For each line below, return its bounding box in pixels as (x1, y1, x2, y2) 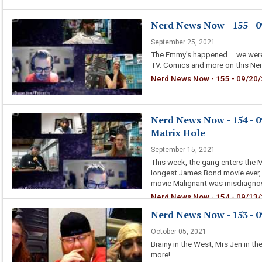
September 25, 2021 (150, 38, 215, 46)
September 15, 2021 (150, 146, 215, 154)
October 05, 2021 (150, 227, 206, 236)
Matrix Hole (150, 126, 205, 139)
